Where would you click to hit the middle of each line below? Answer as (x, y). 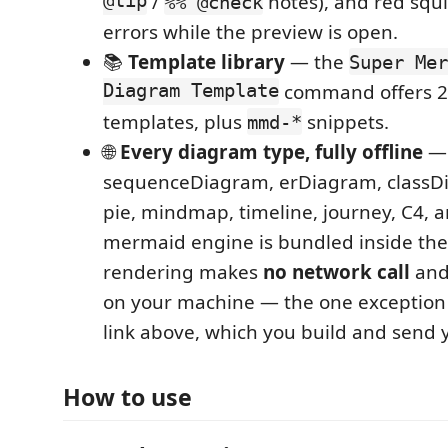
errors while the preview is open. (250, 31)
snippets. (345, 121)
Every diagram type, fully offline (271, 151)
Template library (206, 61)
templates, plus (175, 121)
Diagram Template (191, 91)
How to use (127, 397)
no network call (336, 271)
